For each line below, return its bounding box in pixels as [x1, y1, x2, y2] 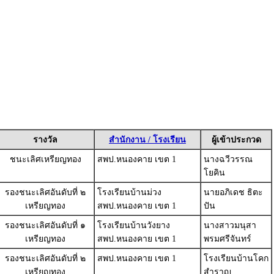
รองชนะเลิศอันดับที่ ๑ [5, 221, 86, 230]
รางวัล [33, 135, 57, 144]
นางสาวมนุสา [204, 221, 256, 230]
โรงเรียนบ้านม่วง [97, 188, 161, 197]
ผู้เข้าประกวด [211, 135, 261, 144]
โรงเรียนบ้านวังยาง [97, 221, 170, 230]
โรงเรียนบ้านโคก [204, 254, 268, 263]
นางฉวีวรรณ [204, 155, 253, 164]
